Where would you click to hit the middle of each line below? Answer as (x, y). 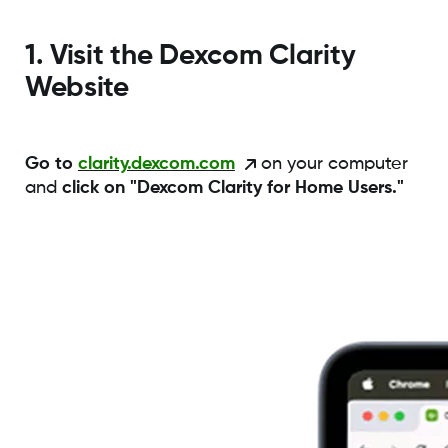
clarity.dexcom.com (156, 163)
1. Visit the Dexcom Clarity (190, 55)
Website (76, 87)
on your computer (331, 163)
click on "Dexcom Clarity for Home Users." (232, 187)
